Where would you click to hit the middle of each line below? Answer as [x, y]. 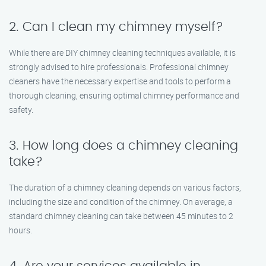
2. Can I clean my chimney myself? [116, 27]
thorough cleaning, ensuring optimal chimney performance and [124, 95]
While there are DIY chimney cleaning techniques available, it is [122, 53]
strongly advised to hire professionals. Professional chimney [119, 67]
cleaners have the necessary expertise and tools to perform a [120, 81]
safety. [21, 110]
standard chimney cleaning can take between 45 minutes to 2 [121, 216]
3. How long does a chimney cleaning [123, 146]
